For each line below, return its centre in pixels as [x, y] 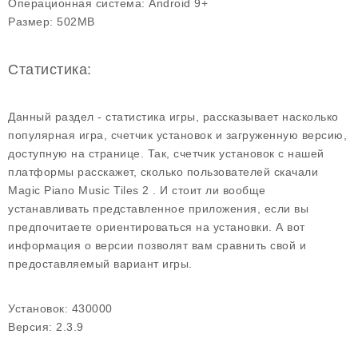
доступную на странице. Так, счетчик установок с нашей [166, 153]
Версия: [30, 327]
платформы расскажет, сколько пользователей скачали [163, 172]
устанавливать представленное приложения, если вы [158, 209]
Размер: [31, 22]
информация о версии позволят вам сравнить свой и [157, 245]
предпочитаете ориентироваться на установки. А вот [157, 227]
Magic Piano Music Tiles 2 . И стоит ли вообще [137, 190]
